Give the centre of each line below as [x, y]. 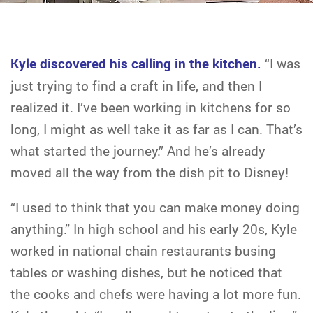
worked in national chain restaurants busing [143, 250]
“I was [281, 63]
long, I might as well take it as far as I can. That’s [156, 129]
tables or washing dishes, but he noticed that [146, 272]
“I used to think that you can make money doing [155, 207]
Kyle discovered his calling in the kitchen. [136, 64]
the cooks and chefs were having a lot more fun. [156, 294]
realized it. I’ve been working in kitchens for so [151, 107]
